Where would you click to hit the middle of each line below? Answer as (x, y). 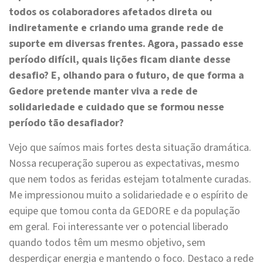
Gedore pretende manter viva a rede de (103, 92)
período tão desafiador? (66, 123)
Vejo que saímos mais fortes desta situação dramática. (130, 148)
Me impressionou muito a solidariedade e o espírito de (128, 195)
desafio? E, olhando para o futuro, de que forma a (127, 76)
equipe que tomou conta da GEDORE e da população (124, 211)
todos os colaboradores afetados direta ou (110, 12)
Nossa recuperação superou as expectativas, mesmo (124, 164)
